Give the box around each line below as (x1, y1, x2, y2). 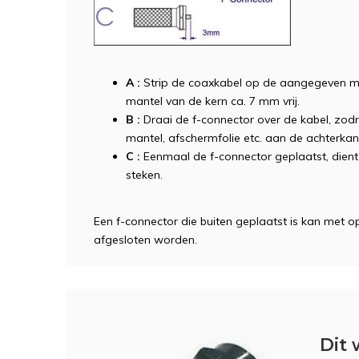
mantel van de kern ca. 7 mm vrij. (126, 94, 300, 108)
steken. (126, 167, 163, 182)
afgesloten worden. (94, 232, 197, 247)
